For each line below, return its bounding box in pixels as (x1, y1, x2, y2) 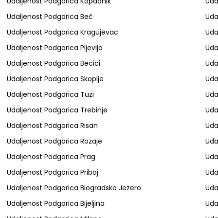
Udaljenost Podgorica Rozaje (6, 136, 102, 146)
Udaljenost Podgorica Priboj (6, 167, 98, 177)
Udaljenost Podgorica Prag (6, 152, 95, 162)
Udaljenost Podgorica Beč (6, 12, 93, 21)
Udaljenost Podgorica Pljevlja (6, 43, 103, 53)
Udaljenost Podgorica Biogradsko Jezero (6, 183, 141, 193)
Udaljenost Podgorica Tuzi (6, 90, 94, 99)
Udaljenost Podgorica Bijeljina (6, 199, 105, 208)
